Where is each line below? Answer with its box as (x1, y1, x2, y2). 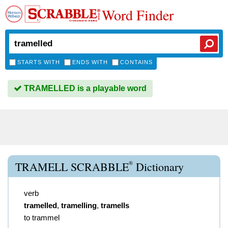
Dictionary (133, 159, 184, 174)
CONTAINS (120, 59, 153, 65)
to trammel (24, 213, 60, 222)
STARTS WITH (17, 59, 60, 65)
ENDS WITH (72, 59, 108, 65)
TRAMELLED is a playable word (22, 84, 147, 93)
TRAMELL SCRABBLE (15, 159, 129, 174)
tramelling (61, 201, 97, 210)
